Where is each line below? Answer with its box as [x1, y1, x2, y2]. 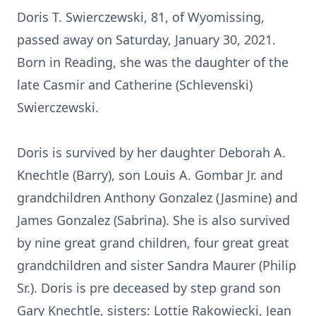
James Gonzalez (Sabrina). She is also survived [17, 212, 290, 229]
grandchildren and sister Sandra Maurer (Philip [17, 257, 296, 274]
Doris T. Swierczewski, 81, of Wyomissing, [17, 8, 265, 25]
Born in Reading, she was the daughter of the [17, 54, 288, 71]
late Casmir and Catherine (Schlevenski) [17, 76, 253, 93]
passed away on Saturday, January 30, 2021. [17, 31, 276, 48]
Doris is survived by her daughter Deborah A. [17, 144, 286, 161]
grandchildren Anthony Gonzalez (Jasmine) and [17, 189, 298, 206]
